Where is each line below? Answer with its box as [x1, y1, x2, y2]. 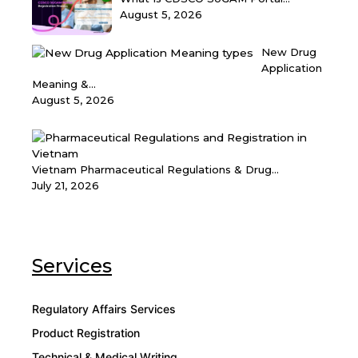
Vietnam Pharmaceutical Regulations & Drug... [32, 163, 279, 177]
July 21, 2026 [32, 179, 99, 193]
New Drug [261, 46, 316, 59]
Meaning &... [32, 78, 96, 91]
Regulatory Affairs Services [32, 302, 176, 316]
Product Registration [32, 326, 140, 340]
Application [261, 62, 322, 75]
